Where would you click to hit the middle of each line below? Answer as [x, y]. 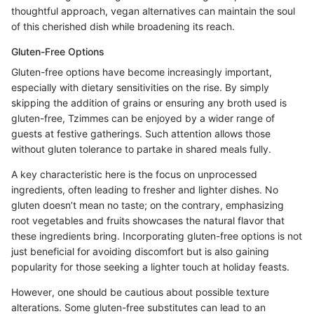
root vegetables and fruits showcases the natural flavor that [148, 221]
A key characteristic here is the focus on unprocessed [134, 175]
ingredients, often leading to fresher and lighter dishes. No [145, 190]
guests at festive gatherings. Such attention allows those [141, 134]
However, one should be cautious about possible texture [140, 292]
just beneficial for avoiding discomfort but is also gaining [140, 252]
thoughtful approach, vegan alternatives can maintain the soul [153, 11]
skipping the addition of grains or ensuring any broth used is [149, 103]
